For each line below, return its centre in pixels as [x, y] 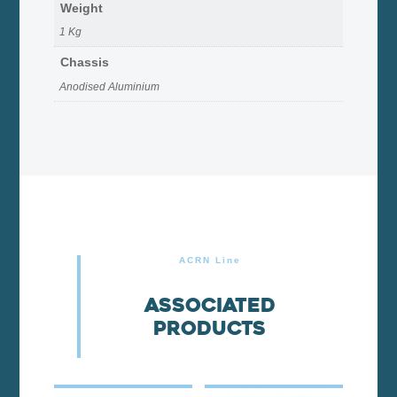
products [210, 328]
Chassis [84, 62]
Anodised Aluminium [109, 86]
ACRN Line [210, 260]
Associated [210, 305]
